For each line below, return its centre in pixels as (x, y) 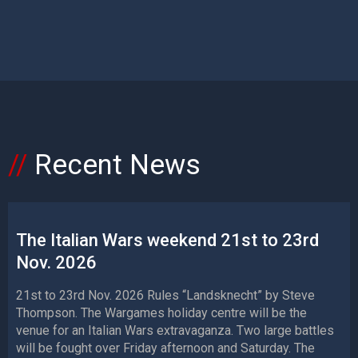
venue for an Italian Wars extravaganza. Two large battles (175, 331)
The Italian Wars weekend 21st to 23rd (167, 241)
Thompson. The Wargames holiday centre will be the (161, 313)
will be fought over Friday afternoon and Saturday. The (165, 348)
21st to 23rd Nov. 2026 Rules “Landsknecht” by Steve (165, 296)
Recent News (117, 165)
